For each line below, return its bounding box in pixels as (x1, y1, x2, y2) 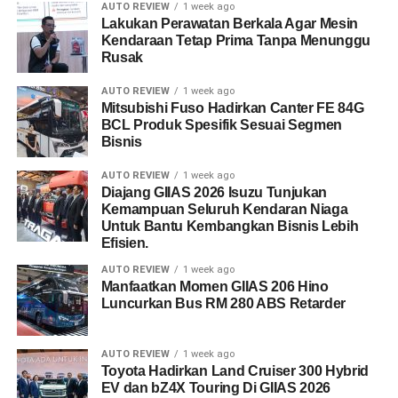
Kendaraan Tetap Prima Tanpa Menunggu (100, 33, 371, 48)
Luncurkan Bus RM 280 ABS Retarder (100, 296, 346, 311)
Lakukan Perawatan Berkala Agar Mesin (100, 16, 359, 31)
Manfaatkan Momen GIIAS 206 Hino (100, 279, 329, 294)
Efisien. (100, 235, 149, 251)
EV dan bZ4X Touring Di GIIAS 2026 (100, 380, 331, 395)
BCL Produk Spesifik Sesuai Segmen (100, 117, 343, 132)
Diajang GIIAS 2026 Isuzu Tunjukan (100, 185, 328, 200)
